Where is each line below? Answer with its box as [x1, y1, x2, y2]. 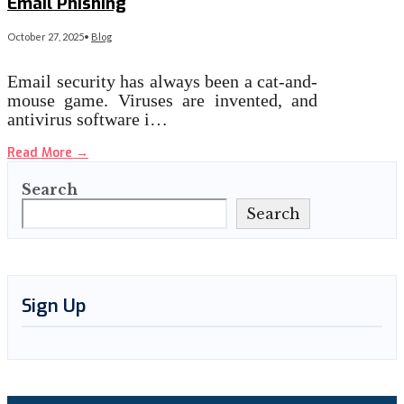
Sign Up [22, 294, 86, 319]
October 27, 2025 [7, 31, 84, 43]
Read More [7, 144, 76, 162]
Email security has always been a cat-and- [7, 71, 318, 92]
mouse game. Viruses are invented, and [7, 90, 318, 111]
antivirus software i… [7, 109, 168, 130]
